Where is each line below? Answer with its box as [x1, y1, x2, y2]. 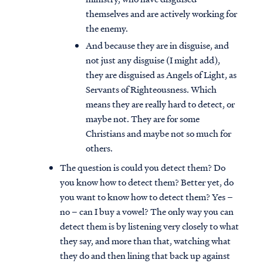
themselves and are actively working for [86, 7, 237, 21]
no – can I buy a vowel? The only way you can [60, 205, 234, 218]
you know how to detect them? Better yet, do [60, 176, 234, 189]
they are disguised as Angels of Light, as [86, 68, 237, 82]
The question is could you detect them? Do [60, 161, 225, 174]
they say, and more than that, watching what [60, 234, 231, 248]
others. [86, 141, 113, 155]
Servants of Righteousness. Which [86, 83, 217, 96]
